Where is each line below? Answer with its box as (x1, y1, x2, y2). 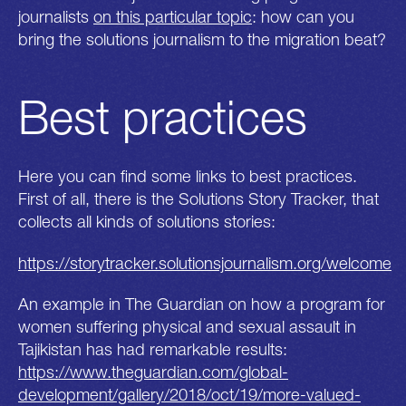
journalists (18, 5, 93, 26)
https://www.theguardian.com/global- (18, 362, 288, 382)
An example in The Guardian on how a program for (18, 294, 385, 314)
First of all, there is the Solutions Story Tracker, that (18, 188, 379, 209)
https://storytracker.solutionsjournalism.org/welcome (18, 252, 391, 273)
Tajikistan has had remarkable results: (18, 339, 287, 360)
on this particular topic (93, 5, 252, 26)
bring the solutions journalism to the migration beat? (18, 28, 386, 49)
